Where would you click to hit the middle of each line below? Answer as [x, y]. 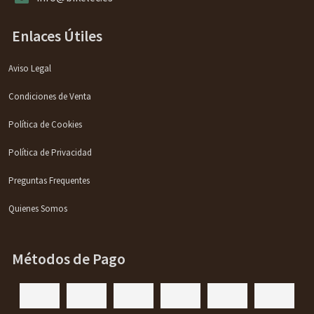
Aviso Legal [30, 68]
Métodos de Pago [69, 258]
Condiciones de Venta [50, 96]
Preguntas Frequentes [49, 180]
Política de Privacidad [50, 152]
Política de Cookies [46, 124]
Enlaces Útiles [57, 35]
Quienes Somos [38, 208]
